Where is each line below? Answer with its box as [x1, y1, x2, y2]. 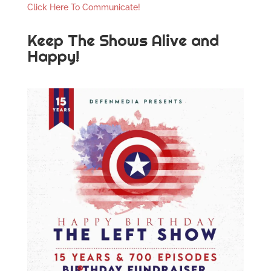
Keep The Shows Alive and [27, 30, 219, 50]
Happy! [27, 45, 79, 66]
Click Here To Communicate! [27, 2, 143, 12]
